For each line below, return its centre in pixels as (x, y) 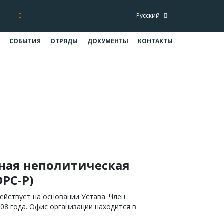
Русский (149, 16)
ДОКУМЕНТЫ (108, 41)
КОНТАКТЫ (155, 41)
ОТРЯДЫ (64, 41)
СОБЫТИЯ (25, 41)
